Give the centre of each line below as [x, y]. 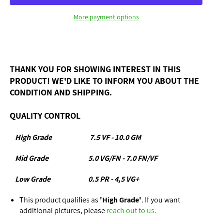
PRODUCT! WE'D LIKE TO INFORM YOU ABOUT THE [104, 80]
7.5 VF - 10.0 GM [115, 137]
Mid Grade [32, 158]
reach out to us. [132, 210]
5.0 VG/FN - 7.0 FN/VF [123, 158]
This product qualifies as [59, 200]
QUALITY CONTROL [45, 115]
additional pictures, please [62, 210]
